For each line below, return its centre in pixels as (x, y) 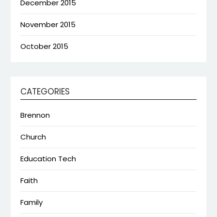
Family (32, 202)
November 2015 (48, 24)
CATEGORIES (45, 91)
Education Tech (48, 158)
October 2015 (45, 46)
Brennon (35, 115)
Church (33, 137)
